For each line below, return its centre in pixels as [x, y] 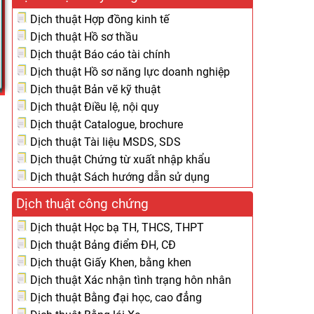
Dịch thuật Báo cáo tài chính [99, 54]
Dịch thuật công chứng [82, 204]
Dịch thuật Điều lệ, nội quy [93, 107]
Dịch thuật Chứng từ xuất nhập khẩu [119, 159]
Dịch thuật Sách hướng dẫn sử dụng [118, 177]
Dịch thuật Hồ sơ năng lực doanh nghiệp [129, 72]
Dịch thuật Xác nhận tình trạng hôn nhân [129, 280]
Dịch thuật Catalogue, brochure [105, 124]
